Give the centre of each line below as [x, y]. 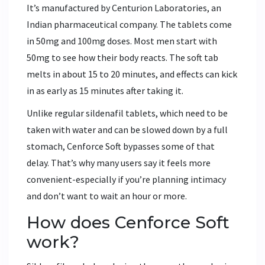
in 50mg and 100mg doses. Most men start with [122, 41]
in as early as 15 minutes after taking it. [105, 91]
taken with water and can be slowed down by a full [127, 130]
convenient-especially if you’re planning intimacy [126, 180]
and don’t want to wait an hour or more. [107, 196]
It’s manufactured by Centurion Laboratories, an [124, 8]
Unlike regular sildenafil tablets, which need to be [127, 113]
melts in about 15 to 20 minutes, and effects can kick [132, 74]
